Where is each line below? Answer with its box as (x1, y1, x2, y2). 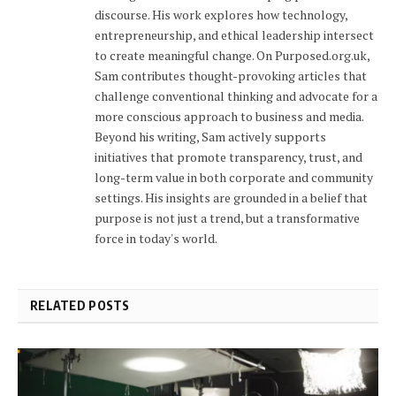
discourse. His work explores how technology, (95, 6, 347, 24)
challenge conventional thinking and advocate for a (95, 88, 377, 105)
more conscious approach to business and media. (95, 108, 363, 126)
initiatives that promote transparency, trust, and (95, 148, 362, 166)
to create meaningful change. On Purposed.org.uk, (95, 47, 369, 65)
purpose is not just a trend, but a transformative (95, 209, 360, 227)
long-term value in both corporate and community (95, 169, 373, 187)
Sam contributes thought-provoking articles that (95, 67, 367, 85)
